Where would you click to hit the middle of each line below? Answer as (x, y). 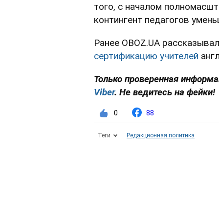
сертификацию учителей (146, 56)
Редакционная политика (161, 136)
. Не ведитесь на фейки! (165, 92)
